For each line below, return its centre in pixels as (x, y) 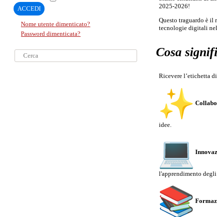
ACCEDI (29, 9)
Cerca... (23, 50)
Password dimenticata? (51, 33)
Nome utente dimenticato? (56, 24)
